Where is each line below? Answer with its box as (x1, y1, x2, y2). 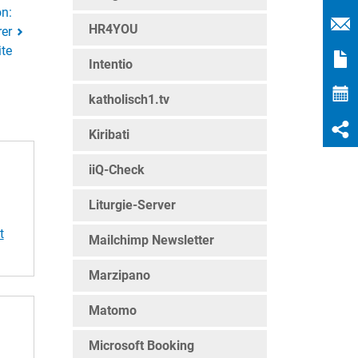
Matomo (89, 303, 137, 318)
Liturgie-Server (89, 197, 176, 213)
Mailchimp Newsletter (89, 233, 214, 248)
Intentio (89, 57, 133, 72)
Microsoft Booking (89, 338, 194, 353)
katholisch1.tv (89, 92, 169, 107)
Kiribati (89, 127, 129, 142)
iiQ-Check (89, 162, 145, 177)
